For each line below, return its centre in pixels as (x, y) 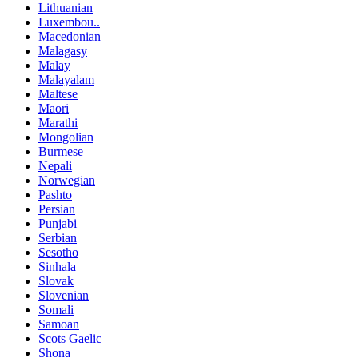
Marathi (58, 123)
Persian (57, 209)
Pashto (55, 195)
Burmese (61, 152)
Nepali (55, 166)
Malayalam (66, 80)
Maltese (58, 94)
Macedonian (70, 37)
